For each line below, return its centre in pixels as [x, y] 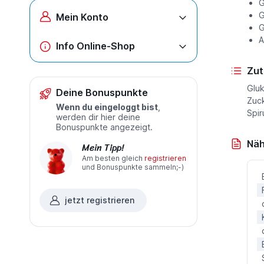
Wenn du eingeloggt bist [107, 107]
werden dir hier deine [98, 117]
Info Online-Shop [95, 46]
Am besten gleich [113, 158]
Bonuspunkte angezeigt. [104, 127]
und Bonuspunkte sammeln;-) [133, 167]
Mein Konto [82, 17]
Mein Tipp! [103, 147]
